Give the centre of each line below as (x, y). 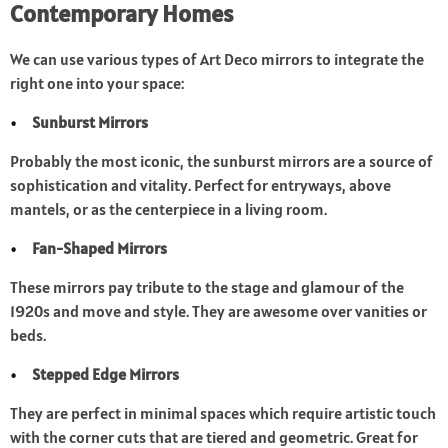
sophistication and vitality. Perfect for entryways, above (200, 185)
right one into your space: (97, 83)
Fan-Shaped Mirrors (100, 248)
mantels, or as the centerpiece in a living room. (168, 209)
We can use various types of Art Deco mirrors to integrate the (217, 59)
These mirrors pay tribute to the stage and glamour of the (207, 287)
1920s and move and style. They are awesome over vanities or (218, 311)
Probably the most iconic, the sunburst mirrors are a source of (221, 161)
